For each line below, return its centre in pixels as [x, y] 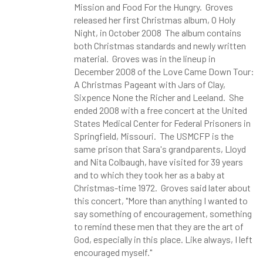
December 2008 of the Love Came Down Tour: [164, 71]
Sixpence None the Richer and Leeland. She [159, 97]
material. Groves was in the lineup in [144, 58]
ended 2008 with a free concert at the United [160, 110]
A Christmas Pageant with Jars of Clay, [149, 84]
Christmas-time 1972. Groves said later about [162, 188]
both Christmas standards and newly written [160, 45]
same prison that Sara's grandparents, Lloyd [160, 149]
